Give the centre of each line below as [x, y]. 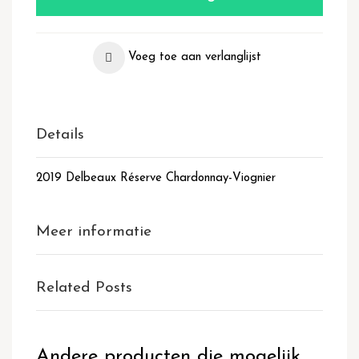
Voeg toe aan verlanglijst [194, 58]
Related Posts [84, 288]
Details [60, 135]
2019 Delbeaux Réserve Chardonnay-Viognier [156, 179]
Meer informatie [94, 232]
